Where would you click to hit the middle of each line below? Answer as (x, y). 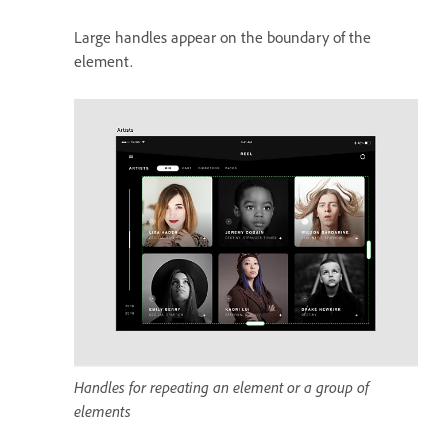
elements (102, 410)
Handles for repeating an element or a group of (221, 386)
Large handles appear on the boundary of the (222, 36)
